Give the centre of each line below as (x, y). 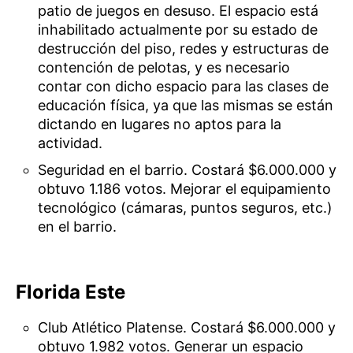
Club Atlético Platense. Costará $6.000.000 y (187, 327)
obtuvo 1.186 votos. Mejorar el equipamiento (185, 188)
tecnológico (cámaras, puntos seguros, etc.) (186, 207)
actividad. (71, 143)
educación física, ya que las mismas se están (186, 105)
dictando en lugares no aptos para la (160, 124)
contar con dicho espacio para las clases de (184, 86)
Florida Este (71, 292)
